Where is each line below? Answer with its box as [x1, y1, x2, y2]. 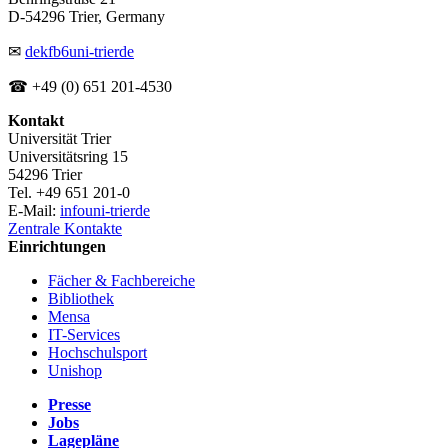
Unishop [48, 361, 102, 379]
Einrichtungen [8, 237, 106, 255]
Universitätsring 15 [8, 147, 128, 165]
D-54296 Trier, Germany [8, 7, 169, 25]
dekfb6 [25, 42, 69, 60]
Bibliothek [48, 289, 114, 307]
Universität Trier [8, 129, 111, 147]
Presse [48, 395, 91, 413]
